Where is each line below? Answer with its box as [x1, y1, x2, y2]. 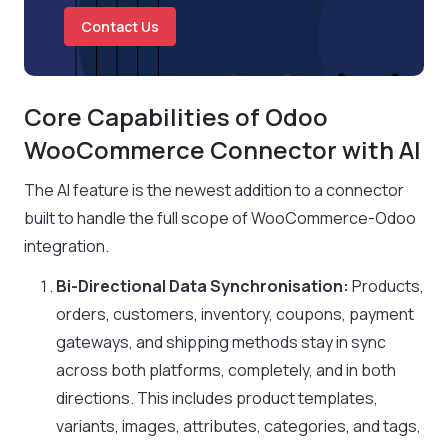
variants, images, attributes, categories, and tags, [56, 415, 421, 437]
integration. [24, 235, 109, 257]
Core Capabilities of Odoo [24, 100, 328, 133]
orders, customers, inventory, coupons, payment [56, 303, 414, 325]
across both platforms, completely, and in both [56, 359, 396, 381]
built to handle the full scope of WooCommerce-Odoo [24, 207, 416, 229]
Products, [349, 275, 424, 297]
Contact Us [81, 17, 159, 36]
